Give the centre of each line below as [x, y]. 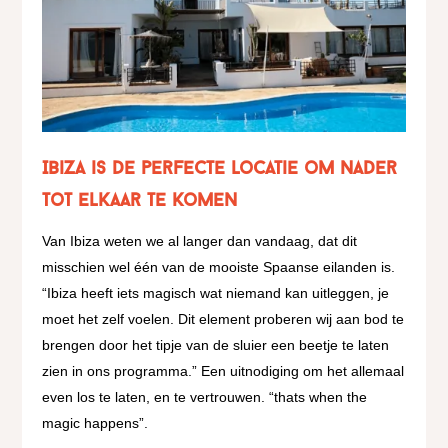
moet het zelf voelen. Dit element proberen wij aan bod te [223, 319]
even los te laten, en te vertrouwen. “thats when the [205, 397]
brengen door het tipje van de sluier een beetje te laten [216, 345]
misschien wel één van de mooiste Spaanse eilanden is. [219, 267]
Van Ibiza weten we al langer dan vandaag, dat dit [200, 241]
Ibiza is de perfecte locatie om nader [220, 170]
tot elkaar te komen [140, 202]
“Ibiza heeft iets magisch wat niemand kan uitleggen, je [216, 293]
